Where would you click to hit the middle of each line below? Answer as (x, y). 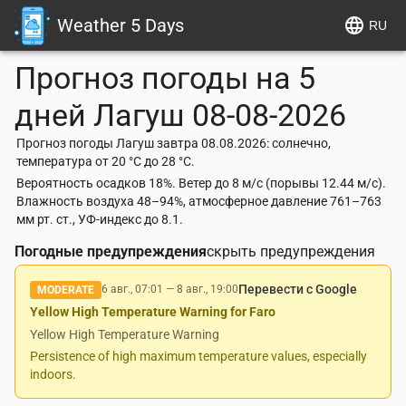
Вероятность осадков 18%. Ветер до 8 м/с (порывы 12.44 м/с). (201, 183)
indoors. (53, 374)
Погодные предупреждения (111, 251)
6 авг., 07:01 (132, 289)
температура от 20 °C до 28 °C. (106, 161)
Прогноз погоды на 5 (165, 78)
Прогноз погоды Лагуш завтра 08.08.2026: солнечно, (174, 143)
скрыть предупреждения (291, 251)
